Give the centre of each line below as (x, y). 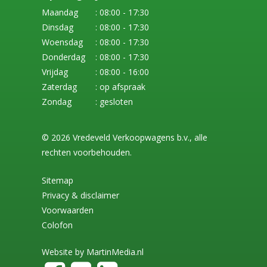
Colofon (57, 225)
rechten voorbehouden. (87, 152)
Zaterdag (59, 87)
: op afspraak (120, 87)
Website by (64, 252)
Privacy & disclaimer (80, 195)
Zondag (57, 102)
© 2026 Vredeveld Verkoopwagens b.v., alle (125, 137)
